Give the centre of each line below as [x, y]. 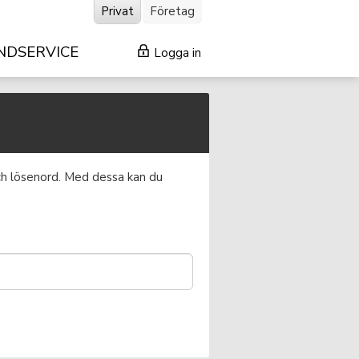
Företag [172, 11]
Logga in [176, 53]
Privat [117, 11]
